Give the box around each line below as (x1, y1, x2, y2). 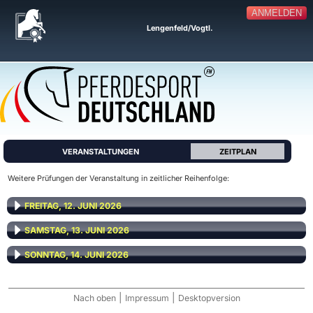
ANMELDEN (251, 8, 302, 19)
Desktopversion (177, 293, 240, 303)
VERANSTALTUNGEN (62, 147, 139, 156)
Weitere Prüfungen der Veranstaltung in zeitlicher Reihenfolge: (8, 173, 229, 183)
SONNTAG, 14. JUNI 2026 (24, 249, 129, 260)
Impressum (124, 293, 169, 303)
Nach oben (73, 293, 116, 303)
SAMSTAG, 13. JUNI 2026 (24, 225, 129, 235)
